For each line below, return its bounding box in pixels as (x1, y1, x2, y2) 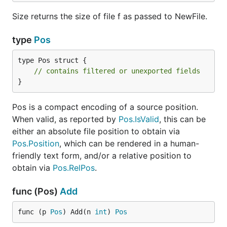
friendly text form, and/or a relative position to (12, 150, 192, 161)
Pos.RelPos (53, 163, 95, 173)
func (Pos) (12, 186, 60, 197)
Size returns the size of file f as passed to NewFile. (12, 11, 207, 21)
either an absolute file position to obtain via (12, 126, 180, 136)
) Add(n (62, 208, 95, 216)
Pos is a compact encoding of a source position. (12, 102, 198, 112)
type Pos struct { (18, 56, 87, 64)
